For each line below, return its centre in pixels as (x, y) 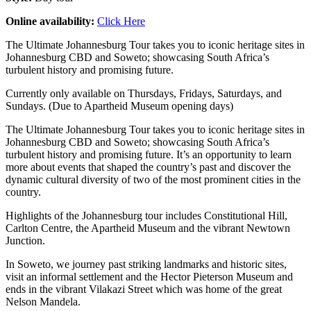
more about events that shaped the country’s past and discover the (148, 167)
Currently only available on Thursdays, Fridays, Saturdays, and (144, 93)
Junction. (25, 240)
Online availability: (51, 21)
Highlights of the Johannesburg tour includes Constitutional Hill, (146, 215)
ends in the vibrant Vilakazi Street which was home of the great (144, 289)
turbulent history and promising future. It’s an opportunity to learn (149, 154)
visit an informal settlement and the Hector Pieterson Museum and (149, 276)
